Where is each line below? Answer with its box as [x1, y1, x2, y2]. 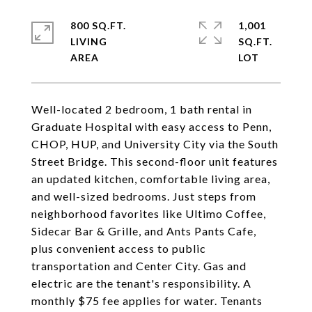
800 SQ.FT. [70, 19, 126, 31]
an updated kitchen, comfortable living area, [31, 172, 270, 185]
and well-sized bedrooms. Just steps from [31, 189, 256, 203]
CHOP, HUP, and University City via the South [31, 137, 279, 150]
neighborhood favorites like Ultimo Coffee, [31, 207, 266, 220]
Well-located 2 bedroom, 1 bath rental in [31, 102, 252, 116]
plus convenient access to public [31, 242, 206, 255]
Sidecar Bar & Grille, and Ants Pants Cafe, [31, 224, 256, 237]
